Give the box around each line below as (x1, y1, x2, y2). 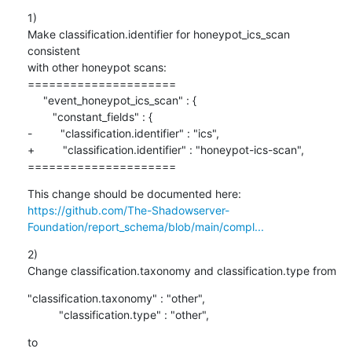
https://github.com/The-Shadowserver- (27, 203, 229, 217)
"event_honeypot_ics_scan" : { (27, 93, 43, 107)
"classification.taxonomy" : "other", (27, 291, 205, 305)
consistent (27, 43, 80, 57)
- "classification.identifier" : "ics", (27, 126, 219, 140)
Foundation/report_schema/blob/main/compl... (27, 219, 264, 233)
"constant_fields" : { (27, 109, 53, 123)
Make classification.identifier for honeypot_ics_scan (27, 27, 290, 41)
